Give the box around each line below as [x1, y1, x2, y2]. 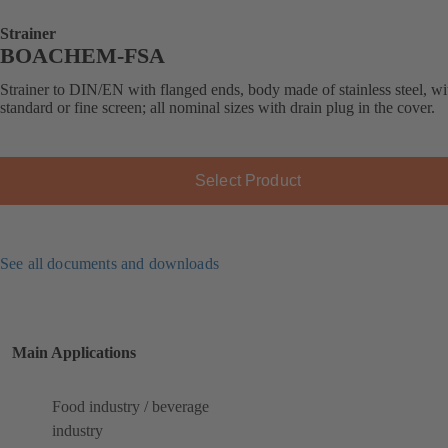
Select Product [194, 171, 302, 189]
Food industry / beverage [52, 398, 209, 416]
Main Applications [12, 343, 136, 361]
